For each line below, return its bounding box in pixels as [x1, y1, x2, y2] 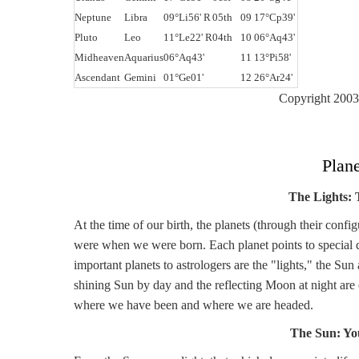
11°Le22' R [163, 31, 212, 43]
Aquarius [124, 51, 163, 63]
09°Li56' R [163, 11, 211, 23]
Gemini [124, 71, 156, 83]
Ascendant [75, 71, 120, 83]
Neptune [75, 11, 111, 23]
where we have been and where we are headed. [74, 298, 313, 312]
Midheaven [75, 51, 124, 63]
